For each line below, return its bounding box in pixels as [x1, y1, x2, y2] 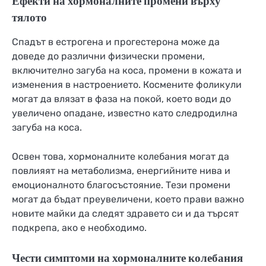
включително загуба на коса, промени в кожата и [12, 65, 242, 77]
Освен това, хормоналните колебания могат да [12, 150, 229, 162]
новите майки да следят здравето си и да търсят [12, 207, 239, 219]
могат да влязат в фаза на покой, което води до [12, 93, 231, 105]
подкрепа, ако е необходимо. [12, 221, 147, 233]
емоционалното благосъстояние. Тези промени [12, 179, 230, 191]
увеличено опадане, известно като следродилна [12, 107, 237, 119]
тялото [12, 10, 47, 25]
